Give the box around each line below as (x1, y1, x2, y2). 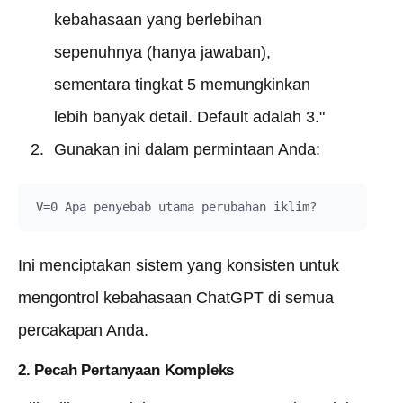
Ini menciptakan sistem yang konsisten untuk (18, 256, 339, 274)
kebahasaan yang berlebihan (53, 11, 262, 29)
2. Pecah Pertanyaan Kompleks (18, 362, 235, 379)
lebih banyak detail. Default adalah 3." (53, 108, 325, 126)
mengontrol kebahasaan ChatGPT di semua (18, 289, 334, 307)
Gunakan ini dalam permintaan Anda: (53, 140, 320, 158)
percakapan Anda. (18, 321, 148, 339)
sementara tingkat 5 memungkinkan (53, 76, 310, 94)
